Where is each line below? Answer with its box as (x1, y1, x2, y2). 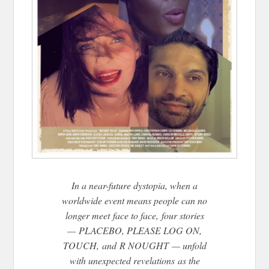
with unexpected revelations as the (69, 254, 200, 267)
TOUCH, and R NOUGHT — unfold (62, 239, 207, 252)
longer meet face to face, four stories (65, 209, 204, 222)
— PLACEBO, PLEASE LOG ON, (67, 224, 202, 237)
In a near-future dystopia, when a (71, 179, 198, 192)
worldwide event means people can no (62, 194, 207, 207)
